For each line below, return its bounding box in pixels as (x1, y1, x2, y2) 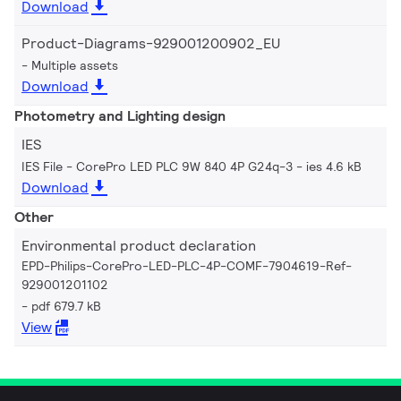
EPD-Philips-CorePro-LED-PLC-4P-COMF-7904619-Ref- (21, 257, 352, 274)
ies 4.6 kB (306, 158, 362, 175)
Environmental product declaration (21, 235, 256, 255)
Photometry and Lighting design (14, 106, 226, 125)
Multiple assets (31, 56, 118, 73)
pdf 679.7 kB (31, 297, 101, 314)
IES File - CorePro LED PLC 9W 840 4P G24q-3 (21, 158, 293, 175)
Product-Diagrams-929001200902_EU (21, 33, 280, 53)
